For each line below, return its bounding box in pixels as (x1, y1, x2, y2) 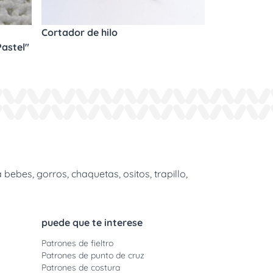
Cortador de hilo (41, 26, 118, 38)
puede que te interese (41, 216, 143, 229)
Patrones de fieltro (41, 238, 113, 249)
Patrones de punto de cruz (41, 250, 144, 261)
